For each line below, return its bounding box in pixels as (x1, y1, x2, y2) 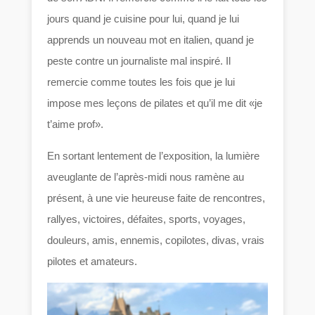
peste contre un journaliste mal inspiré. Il (47, 54, 231, 67)
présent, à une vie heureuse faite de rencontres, (47, 191, 266, 204)
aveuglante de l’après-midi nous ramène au (47, 170, 245, 183)
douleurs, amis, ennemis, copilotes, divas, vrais (47, 233, 265, 246)
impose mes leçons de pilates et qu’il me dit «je (47, 96, 263, 109)
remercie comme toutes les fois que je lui (47, 75, 236, 88)
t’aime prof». (47, 117, 104, 130)
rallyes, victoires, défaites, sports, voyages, (47, 212, 246, 225)
